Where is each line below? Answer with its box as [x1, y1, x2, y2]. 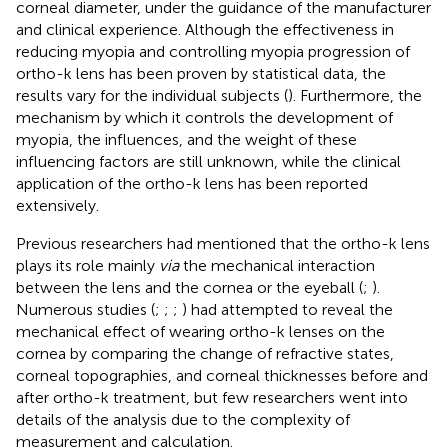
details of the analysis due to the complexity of [16, 409, 350, 429]
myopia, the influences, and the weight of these [16, 129, 357, 149]
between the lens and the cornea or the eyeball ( [16, 277, 363, 297]
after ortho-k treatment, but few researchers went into [16, 387, 408, 407]
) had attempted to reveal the [182, 299, 393, 319]
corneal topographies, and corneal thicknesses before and [16, 365, 428, 385]
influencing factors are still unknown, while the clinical [16, 151, 401, 171]
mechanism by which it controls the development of [16, 107, 393, 127]
